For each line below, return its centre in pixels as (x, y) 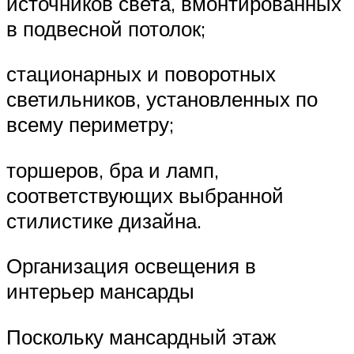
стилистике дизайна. (104, 220)
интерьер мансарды (100, 291)
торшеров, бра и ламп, (113, 169)
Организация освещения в (131, 266)
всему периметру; (90, 124)
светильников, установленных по (162, 99)
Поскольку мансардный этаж (141, 337)
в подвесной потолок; (106, 28)
